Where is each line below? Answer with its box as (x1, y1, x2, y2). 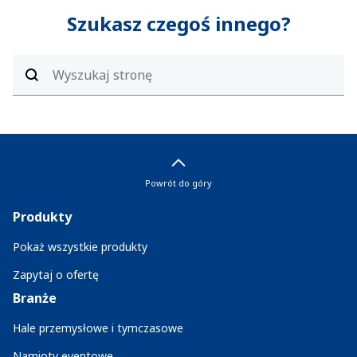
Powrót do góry (145, 177, 212, 189)
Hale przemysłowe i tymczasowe (13, 320, 183, 335)
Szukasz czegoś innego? (66, 10, 291, 37)
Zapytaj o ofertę (13, 267, 99, 282)
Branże (13, 289, 57, 307)
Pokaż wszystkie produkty (13, 239, 147, 254)
